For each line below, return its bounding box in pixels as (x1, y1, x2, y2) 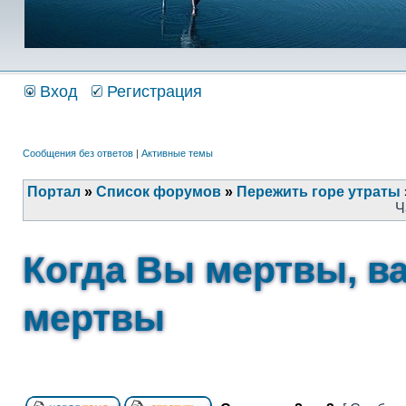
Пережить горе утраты (237, 184, 401, 199)
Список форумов (96, 184, 221, 199)
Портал (27, 184, 81, 199)
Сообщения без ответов (23, 148, 133, 159)
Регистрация (102, 82, 202, 101)
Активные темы (141, 148, 213, 159)
